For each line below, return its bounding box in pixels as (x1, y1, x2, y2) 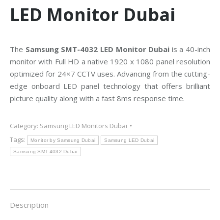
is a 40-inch (169, 44, 210, 54)
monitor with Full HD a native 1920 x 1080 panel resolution (10, 56, 210, 66)
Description (10, 200, 49, 210)
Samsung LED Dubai (104, 137, 155, 143)
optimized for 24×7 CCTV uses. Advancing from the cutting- (10, 69, 210, 79)
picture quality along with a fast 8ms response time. (10, 93, 185, 103)
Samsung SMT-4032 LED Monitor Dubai (25, 44, 170, 54)
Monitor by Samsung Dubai (30, 137, 96, 143)
